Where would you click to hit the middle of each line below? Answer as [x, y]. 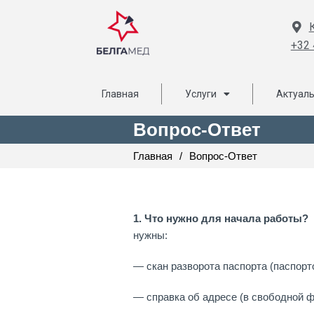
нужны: [150, 235]
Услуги [200, 94]
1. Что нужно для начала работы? [221, 218]
